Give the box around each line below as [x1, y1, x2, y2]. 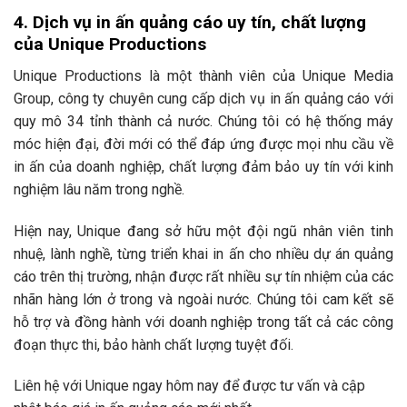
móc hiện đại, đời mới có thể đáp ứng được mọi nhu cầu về [14, 134, 393, 153]
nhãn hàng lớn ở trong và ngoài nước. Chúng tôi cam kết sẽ [14, 290, 393, 308]
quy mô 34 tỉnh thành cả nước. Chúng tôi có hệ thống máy [14, 112, 393, 130]
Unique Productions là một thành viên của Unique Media [14, 66, 393, 84]
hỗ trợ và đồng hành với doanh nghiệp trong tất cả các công [14, 313, 393, 331]
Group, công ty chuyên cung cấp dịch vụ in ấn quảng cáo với [14, 89, 393, 107]
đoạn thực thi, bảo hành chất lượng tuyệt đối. [14, 335, 293, 353]
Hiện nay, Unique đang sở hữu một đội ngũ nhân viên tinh [14, 222, 393, 240]
